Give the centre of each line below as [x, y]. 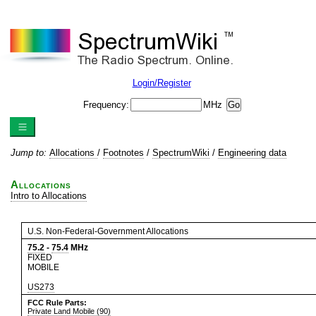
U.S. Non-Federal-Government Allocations [108, 231]
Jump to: [30, 153]
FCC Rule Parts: [57, 303]
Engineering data [252, 153]
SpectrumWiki [181, 153]
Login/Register [162, 83]
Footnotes [123, 153]
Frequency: [106, 105]
